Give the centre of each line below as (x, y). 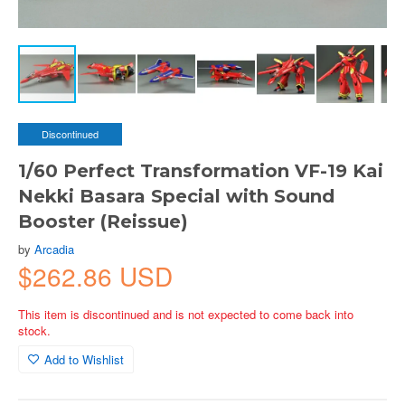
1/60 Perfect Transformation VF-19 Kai (201, 171)
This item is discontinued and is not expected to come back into (186, 314)
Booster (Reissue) (103, 221)
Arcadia (54, 249)
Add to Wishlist (84, 359)
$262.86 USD (95, 276)
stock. (34, 330)
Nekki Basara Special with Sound (176, 196)
